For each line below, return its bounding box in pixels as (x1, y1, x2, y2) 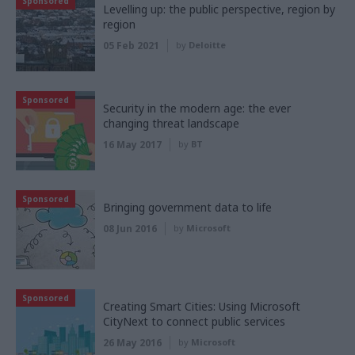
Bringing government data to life (103, 200, 272, 216)
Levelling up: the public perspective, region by (103, 2, 335, 17)
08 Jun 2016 (103, 222, 157, 236)
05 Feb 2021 (103, 39, 159, 53)
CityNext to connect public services (103, 314, 285, 330)
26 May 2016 (103, 336, 162, 350)
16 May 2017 (103, 138, 162, 152)
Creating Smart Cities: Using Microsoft (103, 299, 300, 315)
